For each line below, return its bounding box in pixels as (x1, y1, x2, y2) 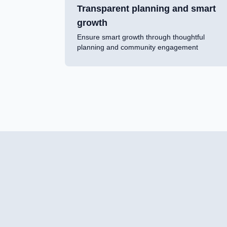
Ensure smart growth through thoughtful (77, 33, 205, 42)
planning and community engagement (77, 43, 198, 52)
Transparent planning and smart (77, 4, 216, 14)
